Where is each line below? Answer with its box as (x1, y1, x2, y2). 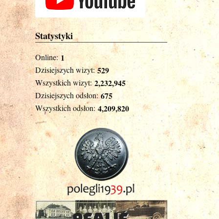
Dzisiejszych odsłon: (35, 89, 98, 100)
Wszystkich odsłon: (35, 102, 95, 113)
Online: (35, 51, 58, 62)
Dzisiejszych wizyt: (35, 64, 95, 75)
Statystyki (35, 29, 73, 43)
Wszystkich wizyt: (35, 77, 92, 88)
